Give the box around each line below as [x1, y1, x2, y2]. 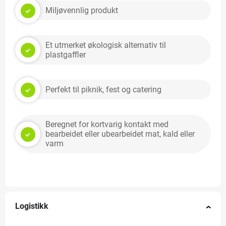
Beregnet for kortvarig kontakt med [45, 120, 168, 130]
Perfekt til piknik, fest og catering [45, 85, 161, 95]
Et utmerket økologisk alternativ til [45, 40, 166, 50]
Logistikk [15, 202, 48, 211]
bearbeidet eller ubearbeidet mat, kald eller [45, 129, 195, 139]
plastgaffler [45, 50, 86, 60]
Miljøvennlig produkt [45, 6, 118, 16]
